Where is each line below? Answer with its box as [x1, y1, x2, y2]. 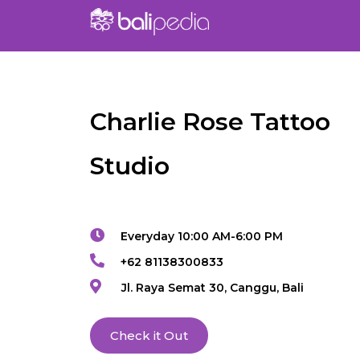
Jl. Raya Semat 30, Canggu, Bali [121, 280, 304, 296]
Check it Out [110, 328, 188, 344]
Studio [90, 151, 170, 182]
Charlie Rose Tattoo [90, 107, 330, 137]
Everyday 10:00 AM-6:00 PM [121, 229, 283, 244]
